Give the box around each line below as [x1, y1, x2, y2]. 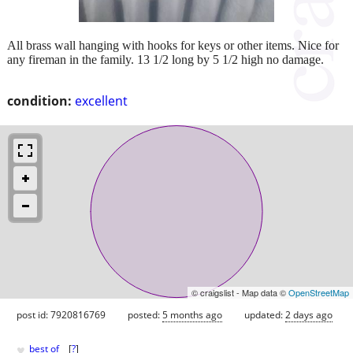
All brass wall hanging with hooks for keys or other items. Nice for [7, 38, 339, 52]
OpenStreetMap [288, 285, 349, 299]
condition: [7, 91, 72, 110]
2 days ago [285, 307, 333, 321]
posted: [128, 307, 162, 321]
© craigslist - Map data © [191, 285, 288, 299]
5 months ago [162, 307, 222, 321]
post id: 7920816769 [17, 307, 106, 321]
